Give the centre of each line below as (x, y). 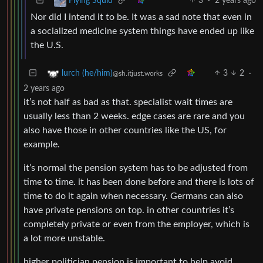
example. (42, 144)
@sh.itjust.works (138, 73)
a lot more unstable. (64, 238)
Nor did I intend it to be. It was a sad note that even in (141, 17)
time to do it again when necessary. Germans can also (133, 196)
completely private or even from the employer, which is (136, 224)
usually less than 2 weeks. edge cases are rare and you (134, 116)
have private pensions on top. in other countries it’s (129, 210)
